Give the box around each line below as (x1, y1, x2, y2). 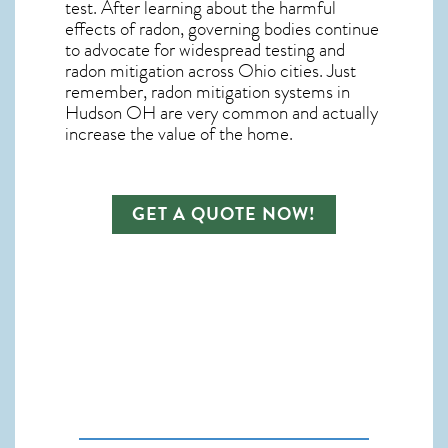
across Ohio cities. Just (184, 56, 356, 85)
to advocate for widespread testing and (65, 35, 345, 64)
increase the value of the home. (65, 119, 293, 148)
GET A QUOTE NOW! (132, 200, 316, 227)
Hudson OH (65, 98, 156, 127)
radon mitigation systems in (151, 77, 350, 106)
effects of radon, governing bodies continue (65, 14, 379, 43)
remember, (65, 77, 151, 106)
